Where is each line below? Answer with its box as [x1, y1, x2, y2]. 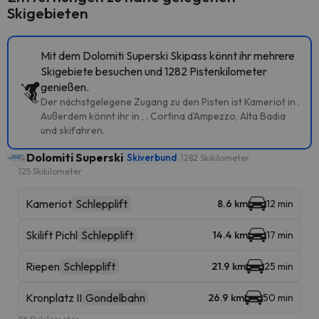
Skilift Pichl [26, 228, 78, 242]
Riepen [26, 259, 60, 273]
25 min [264, 260, 293, 273]
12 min [266, 197, 293, 210]
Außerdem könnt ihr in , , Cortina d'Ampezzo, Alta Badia [41, 110, 286, 122]
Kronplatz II [26, 291, 82, 305]
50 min [263, 291, 293, 304]
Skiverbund [127, 152, 177, 163]
